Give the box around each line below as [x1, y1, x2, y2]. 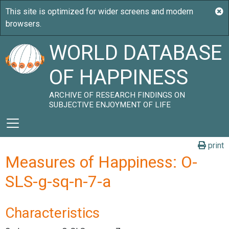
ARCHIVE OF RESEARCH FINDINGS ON [49, 90, 186, 100]
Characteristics [5, 204, 100, 221]
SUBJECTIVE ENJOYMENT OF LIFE [49, 100, 171, 109]
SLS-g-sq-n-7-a [5, 172, 111, 191]
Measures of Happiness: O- [5, 152, 197, 172]
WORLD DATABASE [49, 41, 222, 65]
